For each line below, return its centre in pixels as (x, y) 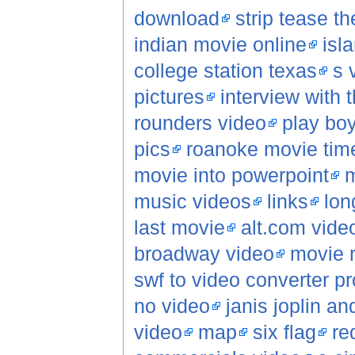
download (176, 19)
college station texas (225, 71)
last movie (179, 228)
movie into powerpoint (231, 176)
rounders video (200, 123)
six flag (284, 332)
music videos (192, 202)
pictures (169, 97)
